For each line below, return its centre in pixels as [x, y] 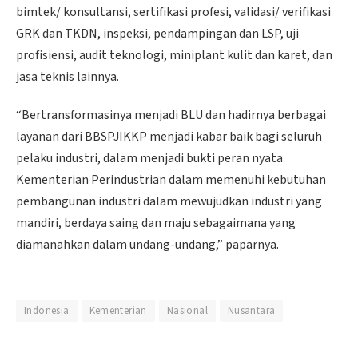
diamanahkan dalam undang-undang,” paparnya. [147, 244]
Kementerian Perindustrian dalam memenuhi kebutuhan [171, 179]
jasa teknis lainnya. [68, 77]
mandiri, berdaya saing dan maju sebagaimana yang [156, 223]
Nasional [187, 311]
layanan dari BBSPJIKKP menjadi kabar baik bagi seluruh [169, 136]
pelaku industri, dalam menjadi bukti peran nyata [149, 158]
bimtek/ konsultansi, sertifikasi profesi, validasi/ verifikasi [173, 12]
